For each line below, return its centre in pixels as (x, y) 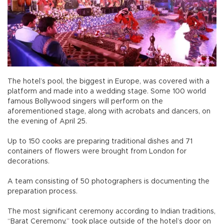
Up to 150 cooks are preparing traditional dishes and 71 (100, 142)
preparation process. (43, 192)
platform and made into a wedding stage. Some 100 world (107, 92)
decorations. (29, 162)
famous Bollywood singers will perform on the (85, 102)
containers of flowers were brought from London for (97, 152)
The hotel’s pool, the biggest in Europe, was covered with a (108, 82)
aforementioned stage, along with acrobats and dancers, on (109, 112)
